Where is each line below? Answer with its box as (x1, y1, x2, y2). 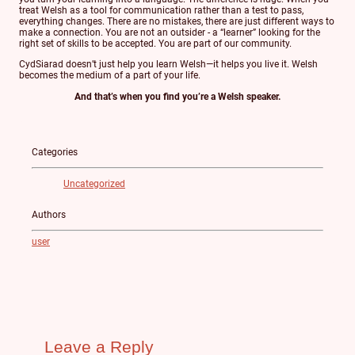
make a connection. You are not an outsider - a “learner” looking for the (19, 27, 320, 39)
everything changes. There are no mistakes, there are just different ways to (19, 16, 334, 28)
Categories (32, 146, 78, 158)
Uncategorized (63, 178, 125, 190)
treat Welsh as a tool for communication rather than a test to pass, (19, 5, 303, 17)
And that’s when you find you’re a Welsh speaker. (74, 90, 281, 102)
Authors (32, 208, 66, 220)
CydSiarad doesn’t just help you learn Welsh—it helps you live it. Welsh (19, 59, 318, 71)
